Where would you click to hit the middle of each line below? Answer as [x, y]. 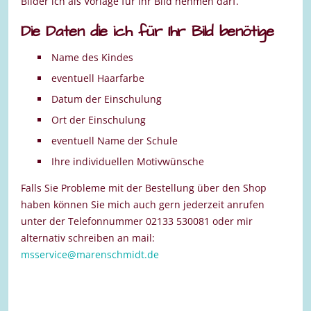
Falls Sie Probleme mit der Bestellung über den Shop [144, 188]
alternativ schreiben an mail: [88, 238]
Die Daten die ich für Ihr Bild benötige [148, 32]
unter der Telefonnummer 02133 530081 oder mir [137, 221]
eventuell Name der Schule [115, 141]
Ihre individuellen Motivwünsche [128, 162]
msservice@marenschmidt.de [90, 255]
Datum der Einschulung [107, 99]
